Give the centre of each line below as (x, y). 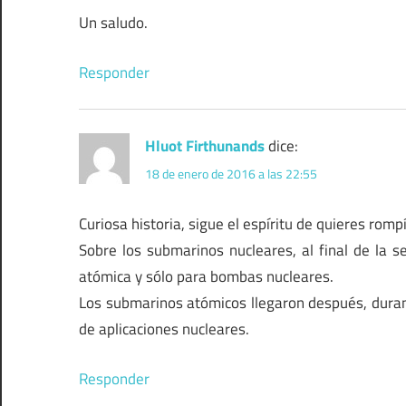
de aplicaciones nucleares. (164, 329)
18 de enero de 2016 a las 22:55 (231, 174)
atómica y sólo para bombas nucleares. (206, 277)
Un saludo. (113, 23)
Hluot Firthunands (205, 145)
